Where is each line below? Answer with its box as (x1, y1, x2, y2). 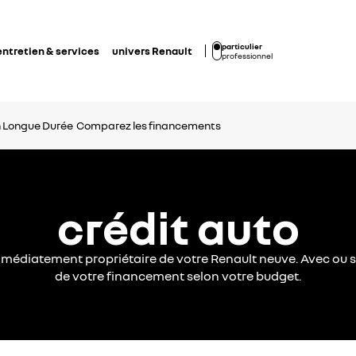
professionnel (222, 50, 273, 60)
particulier (222, 41, 262, 51)
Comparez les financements (75, 118, 221, 132)
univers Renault (112, 44, 192, 57)
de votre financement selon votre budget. (55, 267, 301, 284)
